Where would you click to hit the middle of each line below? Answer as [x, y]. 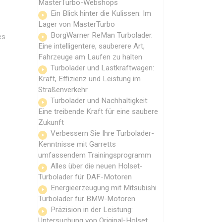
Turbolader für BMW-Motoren [87, 198]
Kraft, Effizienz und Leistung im [89, 79]
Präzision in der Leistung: [92, 209]
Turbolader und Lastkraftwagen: [102, 68]
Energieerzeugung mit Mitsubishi [104, 188]
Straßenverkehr [63, 89]
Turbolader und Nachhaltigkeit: [100, 100]
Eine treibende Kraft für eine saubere [98, 111]
